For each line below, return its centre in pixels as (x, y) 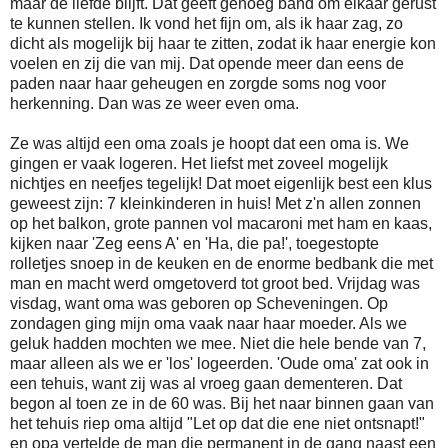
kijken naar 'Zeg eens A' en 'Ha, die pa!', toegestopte (194, 243)
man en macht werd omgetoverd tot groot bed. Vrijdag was (215, 283)
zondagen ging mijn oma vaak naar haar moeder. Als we (208, 323)
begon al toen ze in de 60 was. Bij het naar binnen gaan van (222, 403)
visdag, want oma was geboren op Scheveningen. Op (199, 303)
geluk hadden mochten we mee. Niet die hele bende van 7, (218, 343)
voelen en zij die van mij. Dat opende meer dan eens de (207, 63)
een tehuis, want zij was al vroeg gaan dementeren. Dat (206, 383)
